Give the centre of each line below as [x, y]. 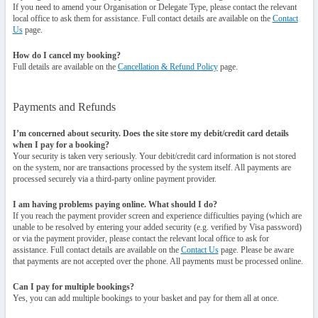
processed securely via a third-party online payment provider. [114, 179]
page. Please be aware [256, 250]
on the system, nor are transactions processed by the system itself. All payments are [152, 168]
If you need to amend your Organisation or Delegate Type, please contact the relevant [154, 7]
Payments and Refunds [64, 107]
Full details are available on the [65, 67]
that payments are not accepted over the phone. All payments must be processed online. [158, 261]
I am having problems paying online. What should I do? [115, 204]
